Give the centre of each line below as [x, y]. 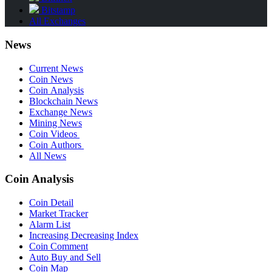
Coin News [51, 79]
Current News [56, 68]
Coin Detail [51, 203]
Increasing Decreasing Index [84, 236]
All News [48, 155]
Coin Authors [56, 144]
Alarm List [50, 225]
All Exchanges [57, 21]
